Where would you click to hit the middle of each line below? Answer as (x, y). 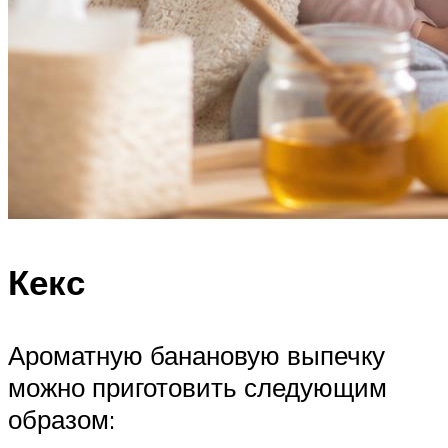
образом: (61, 419)
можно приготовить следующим (197, 387)
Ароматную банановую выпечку (196, 355)
